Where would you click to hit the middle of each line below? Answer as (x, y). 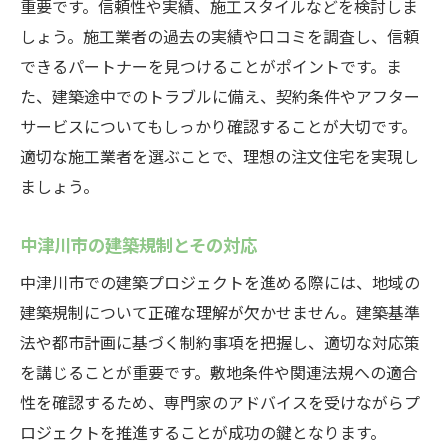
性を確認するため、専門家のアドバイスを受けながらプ (220, 402)
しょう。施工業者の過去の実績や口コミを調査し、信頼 (219, 36)
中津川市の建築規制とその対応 (138, 244)
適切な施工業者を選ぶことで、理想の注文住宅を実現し (219, 156)
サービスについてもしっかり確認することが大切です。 (218, 126)
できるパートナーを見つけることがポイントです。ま (211, 66)
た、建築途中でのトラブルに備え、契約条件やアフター (220, 96)
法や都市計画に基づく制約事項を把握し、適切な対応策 (220, 342)
